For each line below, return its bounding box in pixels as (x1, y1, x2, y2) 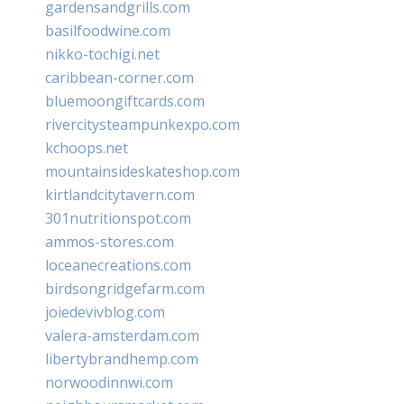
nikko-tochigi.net (45, 43, 160, 64)
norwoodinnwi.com (45, 372, 173, 392)
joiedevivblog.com (45, 301, 165, 322)
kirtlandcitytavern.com (45, 184, 195, 205)
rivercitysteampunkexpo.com (45, 114, 240, 134)
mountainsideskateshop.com (45, 161, 240, 181)
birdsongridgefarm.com (45, 278, 205, 298)
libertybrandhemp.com (45, 348, 198, 369)
